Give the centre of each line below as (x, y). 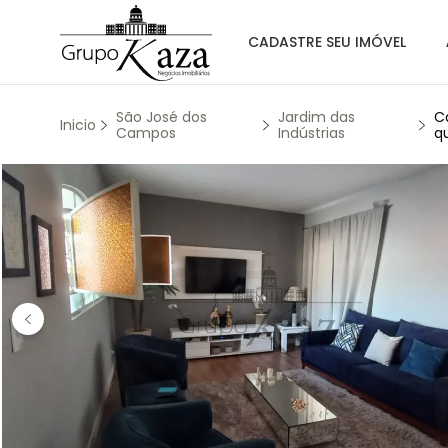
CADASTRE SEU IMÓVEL (327, 42)
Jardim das (317, 116)
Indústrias (312, 132)
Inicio (78, 124)
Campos (146, 132)
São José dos (161, 116)
